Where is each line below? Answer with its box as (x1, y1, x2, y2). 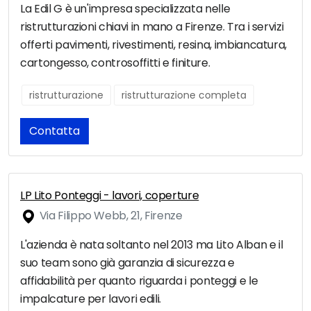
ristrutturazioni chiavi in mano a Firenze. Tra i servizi (20, 19, 284, 35)
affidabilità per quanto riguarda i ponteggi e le (20, 273, 258, 289)
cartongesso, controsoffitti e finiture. (20, 55, 210, 72)
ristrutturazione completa (121, 88, 246, 103)
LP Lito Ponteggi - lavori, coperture (20, 187, 199, 204)
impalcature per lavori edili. (20, 291, 161, 308)
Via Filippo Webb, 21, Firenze (37, 208, 183, 224)
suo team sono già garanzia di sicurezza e (20, 255, 235, 271)
